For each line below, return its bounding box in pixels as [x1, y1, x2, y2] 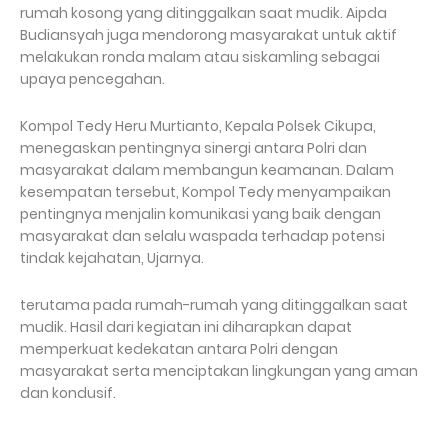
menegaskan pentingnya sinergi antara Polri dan [20, 137, 367, 158]
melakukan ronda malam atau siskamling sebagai [20, 46, 380, 67]
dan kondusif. [20, 382, 116, 403]
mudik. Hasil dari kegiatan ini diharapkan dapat [20, 316, 352, 337]
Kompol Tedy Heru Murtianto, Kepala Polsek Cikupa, [20, 115, 376, 136]
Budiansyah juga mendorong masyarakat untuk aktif [20, 24, 397, 45]
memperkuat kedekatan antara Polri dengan [20, 338, 338, 359]
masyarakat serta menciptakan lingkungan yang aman [20, 360, 418, 381]
